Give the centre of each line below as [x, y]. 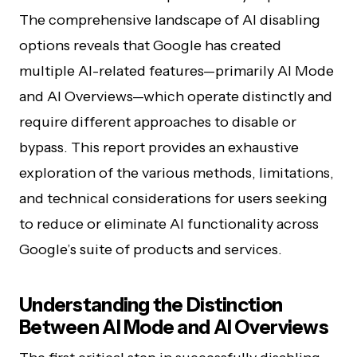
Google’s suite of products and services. [151, 249]
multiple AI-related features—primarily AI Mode [177, 71]
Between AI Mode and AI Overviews [174, 327]
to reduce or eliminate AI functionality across [169, 224]
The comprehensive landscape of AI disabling [170, 20]
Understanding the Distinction [151, 305]
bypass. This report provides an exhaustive [159, 147]
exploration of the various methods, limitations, [177, 173]
